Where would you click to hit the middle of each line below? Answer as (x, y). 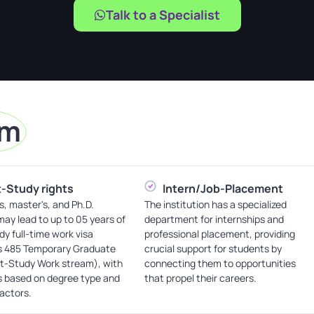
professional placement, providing (219, 233)
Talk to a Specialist (163, 14)
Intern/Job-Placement (223, 188)
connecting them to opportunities (220, 263)
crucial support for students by (213, 248)
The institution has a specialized (215, 204)
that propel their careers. (200, 278)
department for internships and (214, 219)
